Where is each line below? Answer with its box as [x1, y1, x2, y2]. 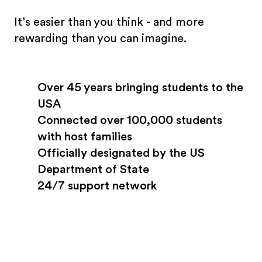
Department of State [37, 163, 149, 176]
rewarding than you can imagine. [14, 32, 187, 45]
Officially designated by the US [37, 146, 205, 160]
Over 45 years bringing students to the [37, 81, 243, 94]
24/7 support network [37, 179, 157, 192]
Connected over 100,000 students [37, 113, 222, 127]
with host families [37, 130, 132, 143]
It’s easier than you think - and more [14, 15, 204, 29]
